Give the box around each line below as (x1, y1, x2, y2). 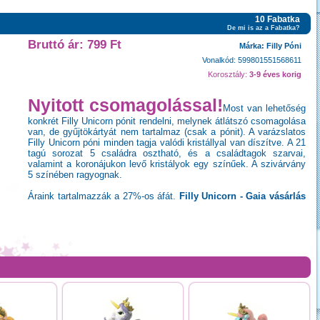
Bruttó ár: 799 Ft (28, 38, 121, 51)
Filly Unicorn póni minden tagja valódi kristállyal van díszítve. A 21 (28, 137, 306, 148)
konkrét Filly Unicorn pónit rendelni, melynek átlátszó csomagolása (28, 116, 306, 126)
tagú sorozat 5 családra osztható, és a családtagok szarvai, (28, 148, 306, 159)
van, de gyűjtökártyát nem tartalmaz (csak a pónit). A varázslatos (28, 126, 306, 137)
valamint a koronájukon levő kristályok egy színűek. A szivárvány (28, 159, 306, 169)
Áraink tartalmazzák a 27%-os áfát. (28, 191, 179, 201)
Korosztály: (208, 70, 249, 79)
